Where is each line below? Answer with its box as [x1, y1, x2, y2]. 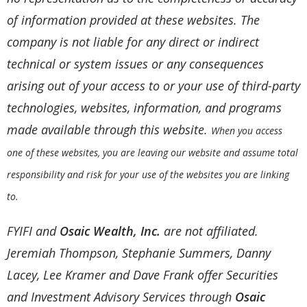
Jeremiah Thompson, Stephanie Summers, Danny [7, 245, 271, 262]
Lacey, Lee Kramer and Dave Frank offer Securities [7, 267, 278, 284]
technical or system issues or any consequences [7, 56, 264, 73]
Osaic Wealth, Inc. [60, 223, 160, 240]
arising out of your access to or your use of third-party [7, 77, 300, 95]
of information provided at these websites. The [7, 12, 260, 29]
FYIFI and [7, 223, 60, 240]
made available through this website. [7, 121, 211, 138]
